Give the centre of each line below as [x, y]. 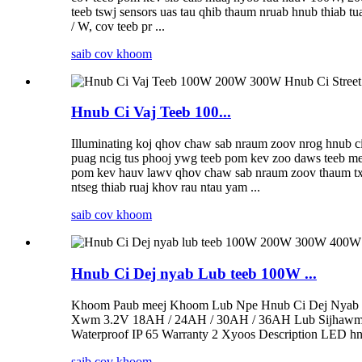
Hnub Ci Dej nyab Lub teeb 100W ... [194, 273]
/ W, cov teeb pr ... [118, 26]
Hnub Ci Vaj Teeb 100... [151, 112]
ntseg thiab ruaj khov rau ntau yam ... [166, 187]
